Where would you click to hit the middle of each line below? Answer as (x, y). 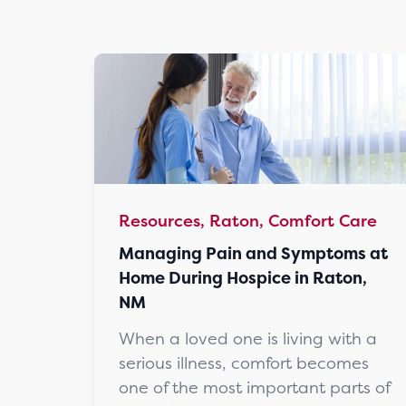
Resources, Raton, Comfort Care (248, 220)
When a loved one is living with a (248, 339)
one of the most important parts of (254, 388)
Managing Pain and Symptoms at (253, 253)
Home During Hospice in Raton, (243, 277)
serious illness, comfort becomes (244, 363)
